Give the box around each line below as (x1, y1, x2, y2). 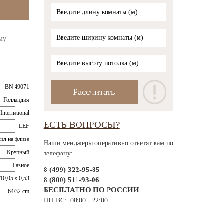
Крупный (6, 148, 29, 155)
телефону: (43, 149, 73, 157)
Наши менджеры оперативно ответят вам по (43, 139, 173, 147)
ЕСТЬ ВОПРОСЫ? (43, 120, 120, 130)
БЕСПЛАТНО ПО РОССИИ (43, 186, 139, 194)
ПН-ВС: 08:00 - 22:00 (43, 197, 108, 204)
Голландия (3, 96, 29, 103)
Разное (12, 161, 29, 169)
